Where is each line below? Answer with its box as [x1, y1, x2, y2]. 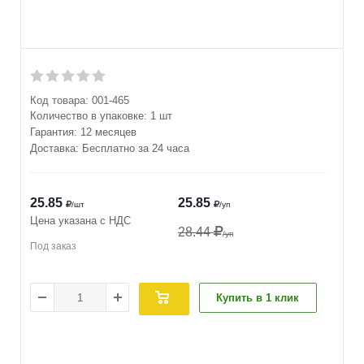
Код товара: [30, 94, 89, 106]
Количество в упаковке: [30, 110, 150, 122]
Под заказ [30, 240, 76, 252]
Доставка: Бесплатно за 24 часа [30, 142, 189, 154]
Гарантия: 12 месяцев [30, 126, 136, 138]
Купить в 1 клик [216, 292, 299, 304]
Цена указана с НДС [30, 214, 131, 227]
